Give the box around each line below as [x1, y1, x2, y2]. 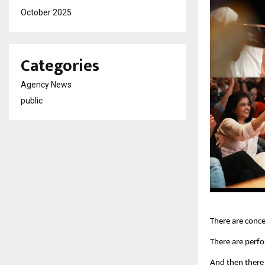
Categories [21, 52, 99, 80]
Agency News [21, 80, 72, 89]
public [21, 96, 43, 105]
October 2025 [21, 8, 72, 17]
